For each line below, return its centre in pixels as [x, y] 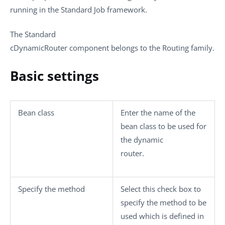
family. [202, 48]
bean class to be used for [163, 126]
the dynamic [142, 139]
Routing [176, 48]
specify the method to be [163, 202]
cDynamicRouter [39, 48]
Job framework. [120, 9]
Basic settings [54, 76]
